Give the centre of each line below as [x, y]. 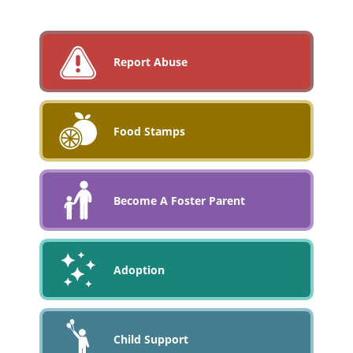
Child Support [150, 339]
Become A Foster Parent [179, 200]
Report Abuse [150, 61]
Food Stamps [149, 131]
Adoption [139, 269]
